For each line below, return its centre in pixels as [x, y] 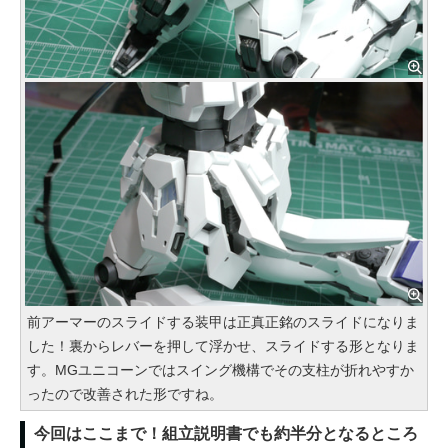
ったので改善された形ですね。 [125, 393]
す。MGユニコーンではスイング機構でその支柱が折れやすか [220, 369]
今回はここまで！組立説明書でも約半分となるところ [226, 433]
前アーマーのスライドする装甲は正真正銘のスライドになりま [223, 321]
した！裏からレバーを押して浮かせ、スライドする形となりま [223, 345]
